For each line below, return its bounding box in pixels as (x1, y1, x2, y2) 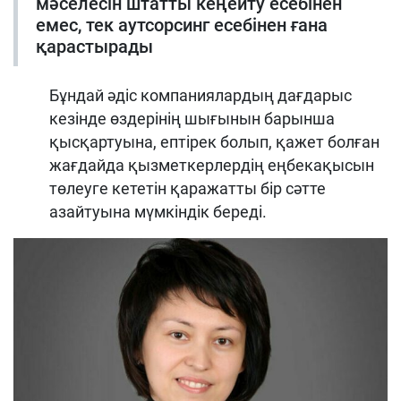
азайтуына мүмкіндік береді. (49, 201, 267, 221)
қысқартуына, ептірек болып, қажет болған (49, 132, 380, 151)
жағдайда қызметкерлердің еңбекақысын (49, 155, 374, 175)
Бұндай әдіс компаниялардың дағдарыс (49, 85, 352, 105)
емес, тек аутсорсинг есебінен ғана (36, 13, 328, 36)
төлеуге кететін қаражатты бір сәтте (49, 178, 326, 198)
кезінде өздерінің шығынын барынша (49, 108, 335, 128)
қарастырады (36, 35, 153, 57)
